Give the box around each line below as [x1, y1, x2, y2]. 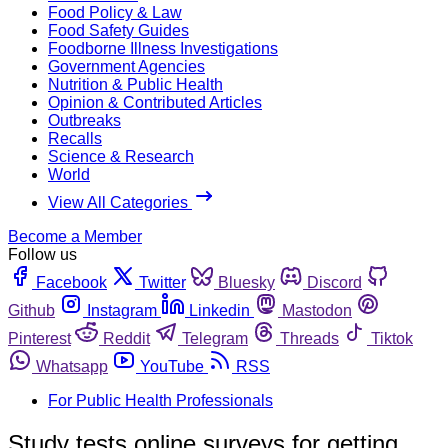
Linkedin [189, 301, 250, 319]
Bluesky [218, 273, 275, 291]
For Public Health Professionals [48, 391, 273, 409]
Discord [307, 273, 362, 291]
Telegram [182, 329, 248, 347]
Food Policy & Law [48, 3, 182, 21]
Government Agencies [48, 57, 205, 75]
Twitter [139, 273, 186, 291]
